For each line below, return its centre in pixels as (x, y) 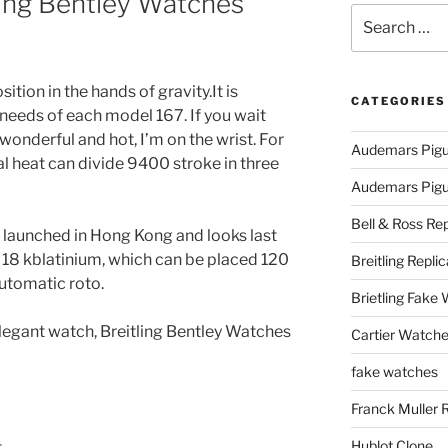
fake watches (394, 372)
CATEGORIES (398, 101)
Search (373, 13)
